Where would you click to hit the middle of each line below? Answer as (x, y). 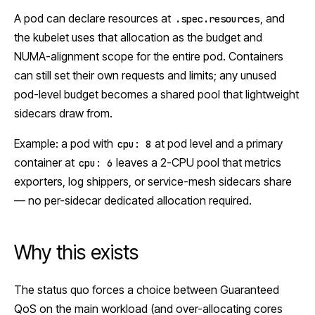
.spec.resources (217, 19)
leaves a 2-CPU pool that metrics (198, 163)
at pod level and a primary (218, 144)
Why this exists (76, 253)
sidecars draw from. (63, 114)
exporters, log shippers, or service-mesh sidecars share (153, 182)
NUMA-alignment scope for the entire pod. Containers (149, 57)
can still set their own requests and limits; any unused (145, 76)
